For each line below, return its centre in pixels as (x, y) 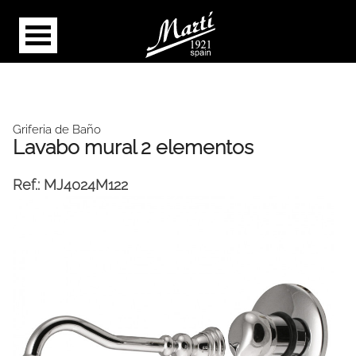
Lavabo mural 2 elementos (133, 147)
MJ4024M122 (86, 185)
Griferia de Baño (57, 130)
